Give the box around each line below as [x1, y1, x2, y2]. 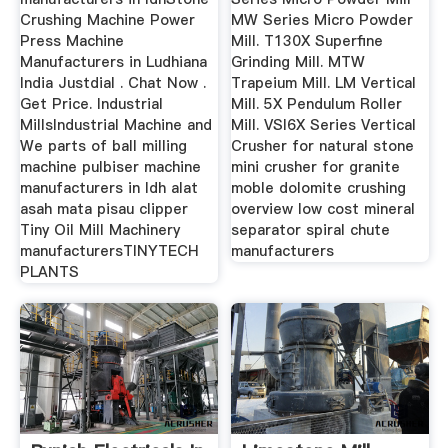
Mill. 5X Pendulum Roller [231, 94, 403, 115]
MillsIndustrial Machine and [19, 115, 212, 136]
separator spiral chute [231, 220, 391, 241]
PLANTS [19, 262, 79, 283]
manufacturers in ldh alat [19, 178, 198, 199]
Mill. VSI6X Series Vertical [231, 115, 417, 136]
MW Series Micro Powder [231, 10, 414, 31]
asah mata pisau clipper [19, 199, 188, 220]
